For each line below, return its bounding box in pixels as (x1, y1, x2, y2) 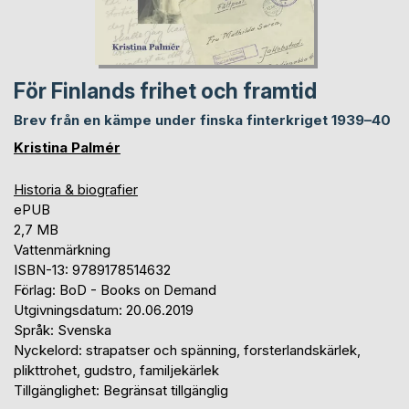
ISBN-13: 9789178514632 (14, 260, 171, 278)
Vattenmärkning (14, 240, 110, 258)
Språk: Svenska (14, 320, 111, 339)
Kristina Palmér (14, 138, 121, 156)
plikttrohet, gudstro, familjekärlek (14, 361, 219, 379)
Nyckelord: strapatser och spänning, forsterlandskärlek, (14, 341, 361, 359)
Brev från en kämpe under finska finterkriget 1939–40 (14, 110, 391, 129)
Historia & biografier (14, 180, 138, 198)
